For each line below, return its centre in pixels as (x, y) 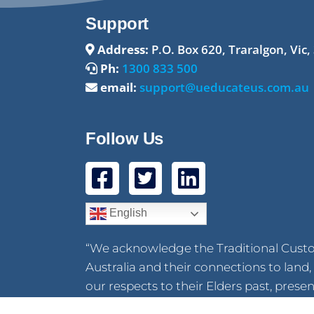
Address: (123, 49)
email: (118, 87)
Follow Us (124, 138)
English (127, 213)
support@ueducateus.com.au (224, 87)
